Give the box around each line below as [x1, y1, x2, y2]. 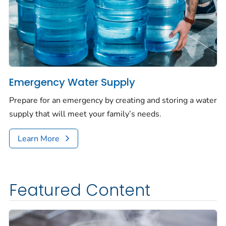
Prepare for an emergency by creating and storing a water [9, 95, 217, 106]
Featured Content [9, 179, 150, 202]
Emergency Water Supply [9, 75, 135, 90]
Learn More [18, 133, 60, 145]
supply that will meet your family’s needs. [9, 108, 161, 120]
